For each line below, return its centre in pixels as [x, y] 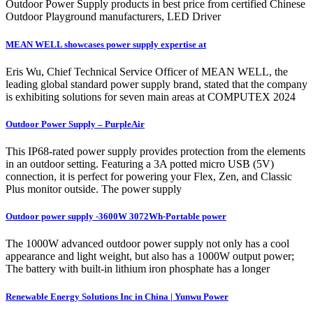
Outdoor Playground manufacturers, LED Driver [113, 17]
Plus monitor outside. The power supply [94, 189]
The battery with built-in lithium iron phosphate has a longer [138, 269]
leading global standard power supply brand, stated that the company [156, 84]
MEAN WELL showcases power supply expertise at [106, 44]
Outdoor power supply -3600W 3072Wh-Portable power [116, 217]
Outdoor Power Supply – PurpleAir [75, 124]
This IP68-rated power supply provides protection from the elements [155, 152]
